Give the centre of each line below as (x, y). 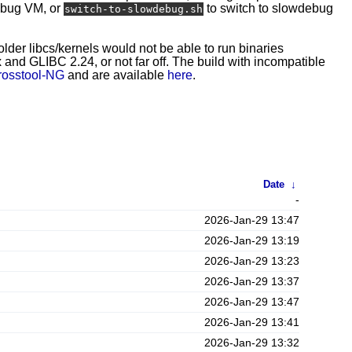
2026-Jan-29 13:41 (252, 322)
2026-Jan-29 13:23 (252, 261)
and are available (116, 75)
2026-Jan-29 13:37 (252, 281)
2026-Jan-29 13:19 (252, 240)
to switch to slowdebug (269, 8)
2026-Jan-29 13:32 (252, 343)
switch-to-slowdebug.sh (133, 9)
